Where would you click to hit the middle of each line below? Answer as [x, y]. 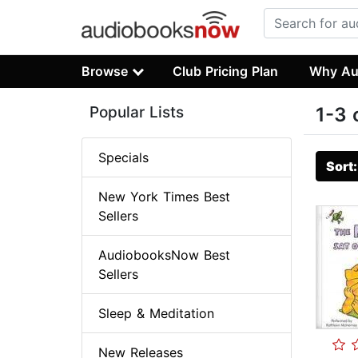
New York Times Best [164, 197]
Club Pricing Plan [226, 71]
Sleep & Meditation [156, 314]
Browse [105, 71]
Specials [123, 158]
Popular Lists [137, 113]
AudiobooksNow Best [164, 255]
